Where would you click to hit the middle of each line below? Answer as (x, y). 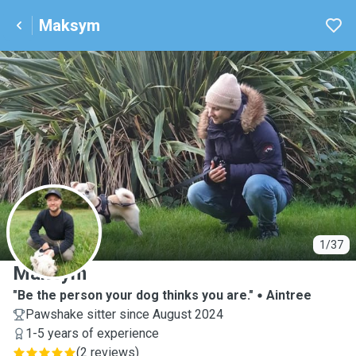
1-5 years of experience (92, 333)
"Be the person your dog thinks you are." (133, 295)
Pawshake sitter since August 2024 (124, 314)
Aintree (289, 295)
